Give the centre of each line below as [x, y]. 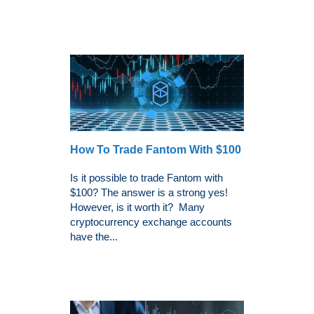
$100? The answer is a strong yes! [149, 192]
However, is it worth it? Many [137, 207]
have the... [94, 236]
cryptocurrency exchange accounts [151, 221]
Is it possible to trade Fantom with [146, 177]
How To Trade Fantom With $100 [156, 149]
